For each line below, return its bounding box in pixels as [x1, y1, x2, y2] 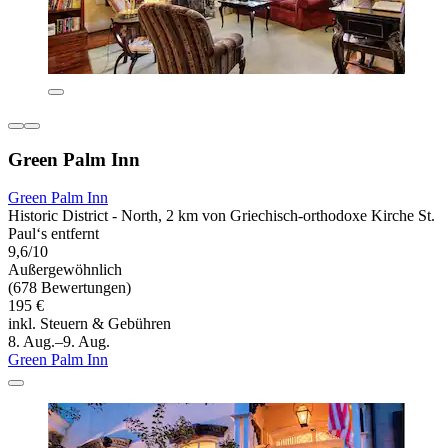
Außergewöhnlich [8, 261, 122, 279]
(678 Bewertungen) [8, 279, 131, 297]
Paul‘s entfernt [8, 225, 99, 243]
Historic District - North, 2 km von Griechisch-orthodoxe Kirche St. [8, 207, 435, 225]
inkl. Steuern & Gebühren [8, 315, 171, 333]
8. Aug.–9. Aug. [8, 333, 110, 351]
